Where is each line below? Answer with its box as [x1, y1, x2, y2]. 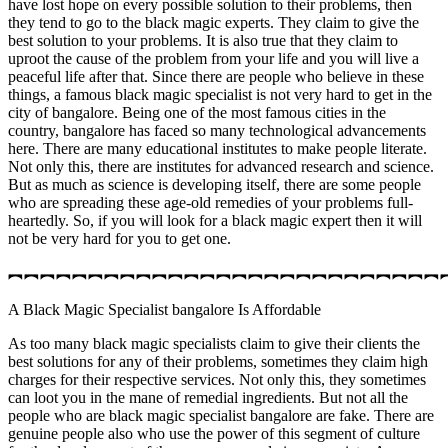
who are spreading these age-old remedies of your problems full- [8, 194, 413, 212]
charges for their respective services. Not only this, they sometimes [8, 371, 426, 389]
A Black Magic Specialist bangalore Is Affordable [8, 301, 321, 319]
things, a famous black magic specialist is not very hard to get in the [8, 86, 432, 104]
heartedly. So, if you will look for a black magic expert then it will [8, 212, 422, 230]
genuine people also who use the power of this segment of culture [8, 425, 420, 443]
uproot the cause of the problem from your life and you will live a [8, 50, 419, 68]
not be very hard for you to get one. [8, 230, 231, 248]
